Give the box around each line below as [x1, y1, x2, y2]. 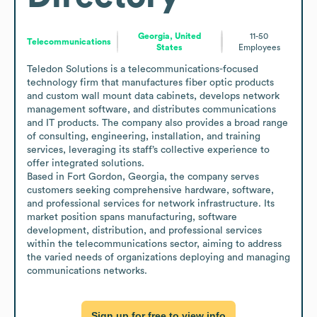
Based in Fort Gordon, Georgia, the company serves [27, 171, 259, 182]
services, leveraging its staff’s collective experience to [27, 144, 270, 155]
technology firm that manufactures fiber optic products [27, 77, 274, 88]
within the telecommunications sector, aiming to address [27, 238, 282, 249]
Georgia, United [137, 31, 202, 40]
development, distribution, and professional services [27, 225, 262, 236]
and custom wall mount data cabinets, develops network [27, 91, 279, 101]
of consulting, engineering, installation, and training [27, 131, 260, 142]
